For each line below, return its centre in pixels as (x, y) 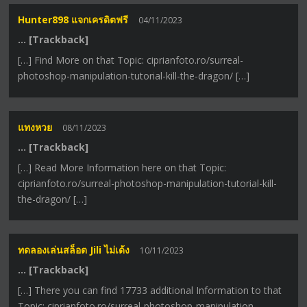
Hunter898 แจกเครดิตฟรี (73, 20)
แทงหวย (35, 127)
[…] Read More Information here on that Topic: (122, 167)
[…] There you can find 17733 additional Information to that (150, 290)
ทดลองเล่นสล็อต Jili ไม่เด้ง (74, 249)
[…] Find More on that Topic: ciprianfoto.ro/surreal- (131, 60)
